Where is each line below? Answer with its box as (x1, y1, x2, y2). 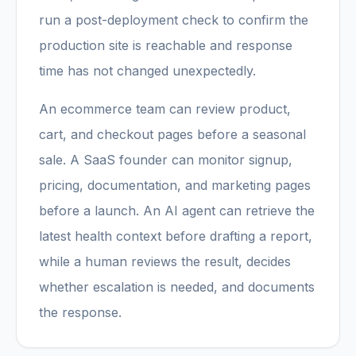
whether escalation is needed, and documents (39, 279, 315, 295)
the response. (39, 304, 122, 320)
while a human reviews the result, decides (39, 253, 291, 269)
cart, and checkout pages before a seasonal (39, 126, 306, 142)
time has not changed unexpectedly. (39, 63, 256, 79)
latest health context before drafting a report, (39, 228, 312, 244)
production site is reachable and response (39, 37, 292, 53)
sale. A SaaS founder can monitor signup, (39, 152, 292, 168)
